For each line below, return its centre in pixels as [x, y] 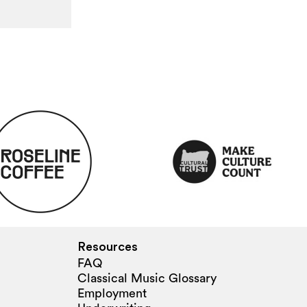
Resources [108, 246]
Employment [112, 293]
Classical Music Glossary [147, 278]
